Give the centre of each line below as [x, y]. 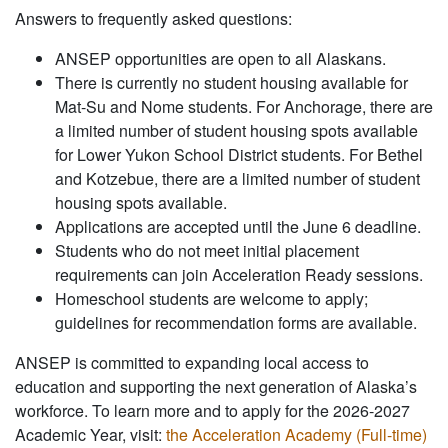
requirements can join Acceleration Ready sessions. [239, 275]
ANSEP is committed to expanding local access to [192, 363]
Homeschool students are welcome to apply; [211, 299]
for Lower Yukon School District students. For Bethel [239, 155]
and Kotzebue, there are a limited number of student [237, 179]
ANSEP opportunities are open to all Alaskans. [220, 59]
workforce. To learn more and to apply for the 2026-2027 [212, 411]
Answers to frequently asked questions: [153, 19]
